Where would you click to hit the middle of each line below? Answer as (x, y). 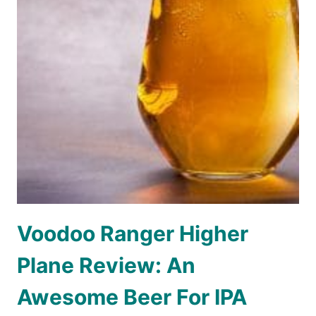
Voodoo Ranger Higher (133, 234)
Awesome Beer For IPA (132, 297)
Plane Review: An (106, 266)
